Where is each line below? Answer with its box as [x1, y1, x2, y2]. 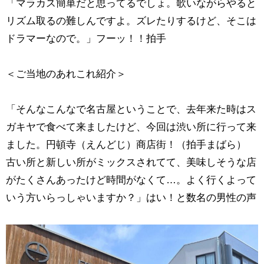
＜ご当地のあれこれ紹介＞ [5, 68, 126, 80]
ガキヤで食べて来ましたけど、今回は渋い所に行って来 [5, 121, 256, 133]
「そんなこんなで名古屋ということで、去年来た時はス [5, 104, 256, 115]
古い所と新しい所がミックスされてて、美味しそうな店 [5, 157, 256, 169]
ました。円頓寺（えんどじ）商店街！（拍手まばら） [5, 139, 256, 151]
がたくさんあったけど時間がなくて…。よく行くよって [5, 174, 256, 186]
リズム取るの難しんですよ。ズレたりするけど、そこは [5, 15, 256, 27]
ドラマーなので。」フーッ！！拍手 [5, 33, 166, 45]
